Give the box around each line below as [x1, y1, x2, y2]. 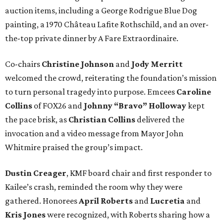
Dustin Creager [5, 167, 66, 178]
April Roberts [79, 195, 133, 206]
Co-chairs [5, 58, 42, 69]
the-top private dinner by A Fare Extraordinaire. [5, 33, 178, 43]
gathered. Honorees [5, 195, 79, 206]
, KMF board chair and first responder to [66, 167, 212, 178]
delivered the [135, 114, 184, 124]
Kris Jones [5, 209, 46, 220]
